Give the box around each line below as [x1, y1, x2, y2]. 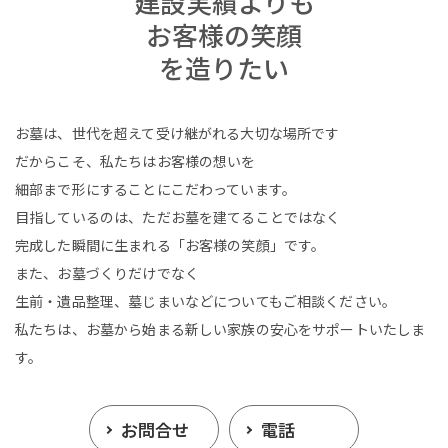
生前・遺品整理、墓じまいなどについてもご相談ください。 [15, 291, 397, 312]
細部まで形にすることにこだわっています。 [15, 179, 296, 200]
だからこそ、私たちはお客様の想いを [15, 151, 256, 172]
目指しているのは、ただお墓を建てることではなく [15, 207, 341, 228]
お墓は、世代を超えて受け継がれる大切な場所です [15, 123, 340, 144]
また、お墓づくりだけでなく [15, 263, 199, 284]
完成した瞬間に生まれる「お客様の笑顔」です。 [15, 235, 326, 256]
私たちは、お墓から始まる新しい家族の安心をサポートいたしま [15, 319, 426, 340]
